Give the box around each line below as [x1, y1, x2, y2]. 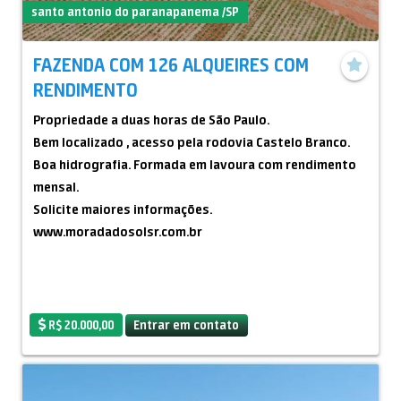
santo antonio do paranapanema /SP [30, 4, 239, 19]
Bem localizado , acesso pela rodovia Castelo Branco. [33, 134, 350, 150]
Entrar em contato [133, 317, 240, 332]
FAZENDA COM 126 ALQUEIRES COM [33, 53, 309, 76]
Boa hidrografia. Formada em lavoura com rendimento [33, 157, 356, 173]
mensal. [33, 179, 79, 195]
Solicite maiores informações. [33, 201, 212, 218]
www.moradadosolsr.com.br [33, 224, 202, 240]
